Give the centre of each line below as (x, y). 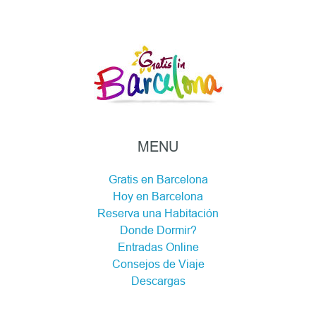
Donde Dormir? (158, 230)
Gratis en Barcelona (158, 179)
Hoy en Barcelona (158, 196)
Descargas (158, 281)
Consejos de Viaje (158, 264)
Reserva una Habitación (158, 213)
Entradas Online (158, 247)
